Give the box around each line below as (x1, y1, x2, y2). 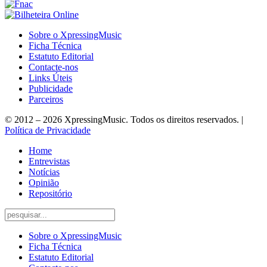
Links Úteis (29, 73, 72, 83)
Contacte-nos (29, 62, 78, 73)
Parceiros (29, 94, 63, 105)
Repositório (29, 188, 72, 199)
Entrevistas (29, 156, 70, 167)
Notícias (29, 167, 60, 178)
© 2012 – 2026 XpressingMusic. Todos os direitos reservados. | (5, 114, 243, 125)
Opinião (29, 178, 59, 188)
